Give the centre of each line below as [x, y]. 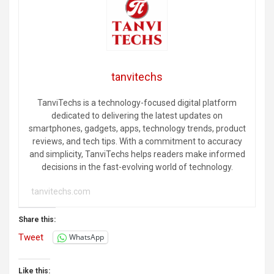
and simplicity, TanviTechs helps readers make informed [137, 154]
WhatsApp [87, 237]
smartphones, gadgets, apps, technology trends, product [137, 128]
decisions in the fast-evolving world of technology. [137, 167]
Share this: [37, 219]
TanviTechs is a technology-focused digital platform [137, 102]
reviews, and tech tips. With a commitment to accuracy [137, 141]
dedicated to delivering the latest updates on [137, 115]
